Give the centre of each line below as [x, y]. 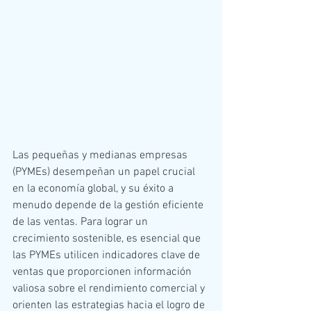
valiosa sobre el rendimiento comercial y [110, 288]
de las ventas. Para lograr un [82, 222]
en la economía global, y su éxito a [94, 188]
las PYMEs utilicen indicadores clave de [108, 255]
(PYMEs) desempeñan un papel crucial [105, 172]
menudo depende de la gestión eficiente [109, 205]
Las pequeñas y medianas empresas [101, 155]
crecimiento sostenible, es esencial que [108, 238]
